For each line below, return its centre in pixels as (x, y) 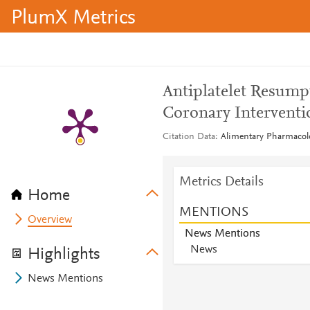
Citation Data (189, 137)
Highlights (64, 255)
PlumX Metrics (73, 19)
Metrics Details (221, 182)
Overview (50, 220)
